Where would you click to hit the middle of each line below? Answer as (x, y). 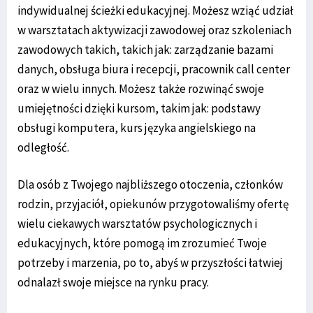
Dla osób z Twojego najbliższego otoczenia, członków (150, 185)
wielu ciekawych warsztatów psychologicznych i (137, 224)
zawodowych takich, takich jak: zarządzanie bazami (145, 50)
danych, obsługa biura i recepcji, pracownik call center (154, 70)
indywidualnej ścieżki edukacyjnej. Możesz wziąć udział (155, 11)
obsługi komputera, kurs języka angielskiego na (137, 128)
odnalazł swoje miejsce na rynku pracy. (113, 283)
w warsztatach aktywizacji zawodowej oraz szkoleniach (154, 30)
